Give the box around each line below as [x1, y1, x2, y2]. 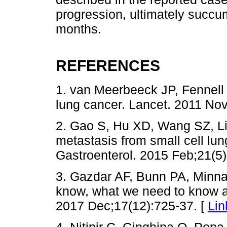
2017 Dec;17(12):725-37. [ [56, 199, 208, 213]
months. [56, 21, 101, 36]
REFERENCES [56, 56, 160, 74]
